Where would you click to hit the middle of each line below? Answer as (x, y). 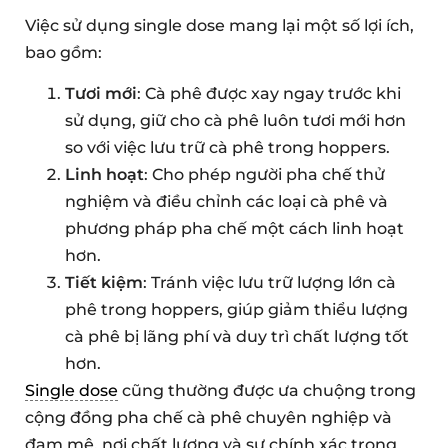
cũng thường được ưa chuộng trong (267, 390)
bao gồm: (63, 52)
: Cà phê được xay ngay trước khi (269, 93)
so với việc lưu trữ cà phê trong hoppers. (227, 147)
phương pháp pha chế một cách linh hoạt (234, 228)
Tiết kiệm (104, 282)
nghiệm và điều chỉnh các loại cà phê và (226, 201)
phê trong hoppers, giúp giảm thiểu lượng (236, 309)
